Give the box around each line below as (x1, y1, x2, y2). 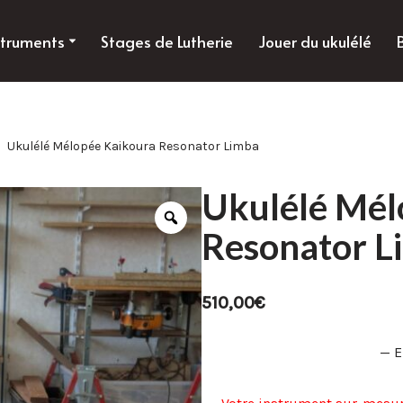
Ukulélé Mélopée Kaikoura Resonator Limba (7, 139, 259, 154)
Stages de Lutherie (101, 31, 233, 53)
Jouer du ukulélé (258, 31, 372, 53)
